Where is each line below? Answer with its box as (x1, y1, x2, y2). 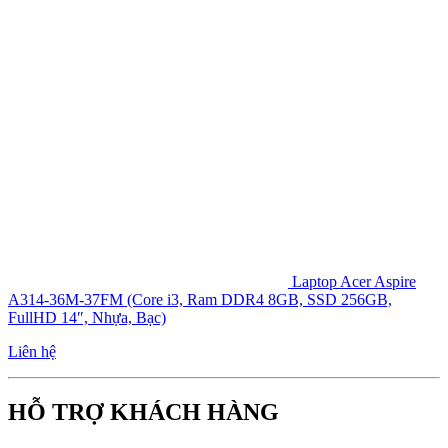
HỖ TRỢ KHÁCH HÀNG (8, 399, 279, 426)
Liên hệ (8, 343, 56, 361)
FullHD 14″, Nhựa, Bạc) (8, 309, 166, 327)
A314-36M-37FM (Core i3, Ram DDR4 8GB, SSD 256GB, (8, 291, 392, 309)
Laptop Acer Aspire (292, 273, 416, 291)
